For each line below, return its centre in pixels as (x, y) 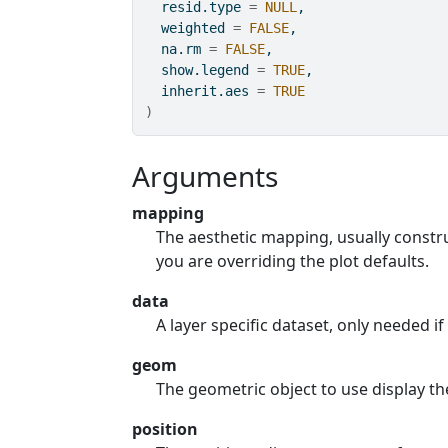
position (165, 429)
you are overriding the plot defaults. (293, 261)
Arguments (205, 176)
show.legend (201, 70)
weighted (189, 28)
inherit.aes (201, 91)
